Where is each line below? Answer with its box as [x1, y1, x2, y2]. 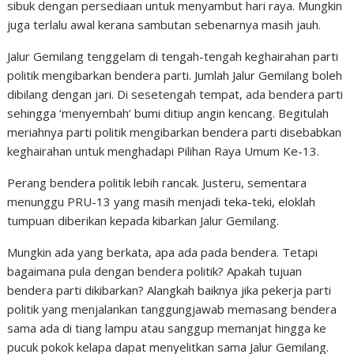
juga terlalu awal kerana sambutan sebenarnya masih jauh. [7, 17, 322, 32]
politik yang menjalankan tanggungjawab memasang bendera [7, 301, 337, 317]
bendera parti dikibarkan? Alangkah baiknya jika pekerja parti [7, 282, 332, 298]
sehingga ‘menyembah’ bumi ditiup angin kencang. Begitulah [7, 105, 330, 121]
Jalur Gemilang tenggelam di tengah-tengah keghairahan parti [7, 48, 339, 64]
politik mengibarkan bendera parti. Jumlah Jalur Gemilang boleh [7, 67, 343, 83]
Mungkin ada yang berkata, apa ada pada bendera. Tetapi [7, 244, 318, 260]
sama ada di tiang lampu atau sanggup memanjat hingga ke [7, 320, 327, 336]
